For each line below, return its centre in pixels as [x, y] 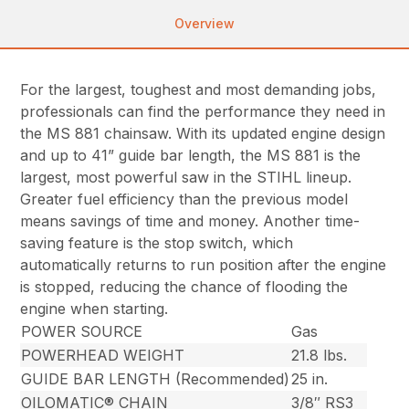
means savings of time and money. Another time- [190, 220]
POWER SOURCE [82, 331]
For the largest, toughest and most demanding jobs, [199, 89]
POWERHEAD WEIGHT [103, 355]
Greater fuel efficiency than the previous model [184, 199]
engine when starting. [94, 308]
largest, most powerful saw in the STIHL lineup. [186, 177]
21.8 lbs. [320, 355]
